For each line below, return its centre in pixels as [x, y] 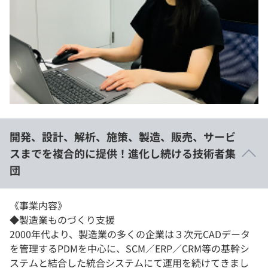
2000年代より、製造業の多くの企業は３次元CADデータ [130, 234]
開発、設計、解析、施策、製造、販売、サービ [123, 137]
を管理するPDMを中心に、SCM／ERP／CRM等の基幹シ [130, 249]
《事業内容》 [38, 205]
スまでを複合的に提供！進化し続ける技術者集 [123, 153]
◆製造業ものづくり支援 [62, 220]
